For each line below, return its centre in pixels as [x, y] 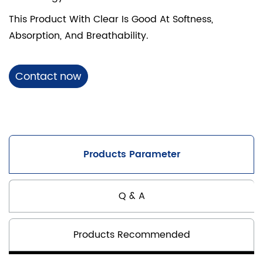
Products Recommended [131, 235]
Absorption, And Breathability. [79, 36]
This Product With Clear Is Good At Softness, [111, 19]
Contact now [48, 76]
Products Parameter [131, 154]
